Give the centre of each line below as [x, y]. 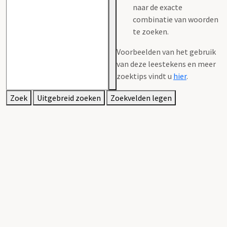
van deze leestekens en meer [166, 64]
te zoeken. [151, 31]
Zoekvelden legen [141, 98]
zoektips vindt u [145, 76]
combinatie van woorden [176, 19]
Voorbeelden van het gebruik [166, 51]
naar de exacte [158, 7]
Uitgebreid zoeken [69, 98]
